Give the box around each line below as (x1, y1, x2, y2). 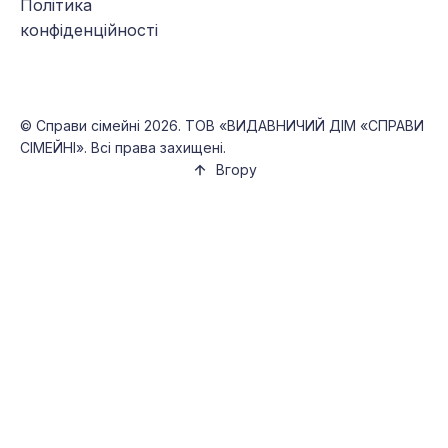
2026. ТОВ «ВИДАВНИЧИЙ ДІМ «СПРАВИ (140, 117, 424, 135)
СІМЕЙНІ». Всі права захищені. (20, 139, 226, 157)
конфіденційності (20, 20, 158, 41)
